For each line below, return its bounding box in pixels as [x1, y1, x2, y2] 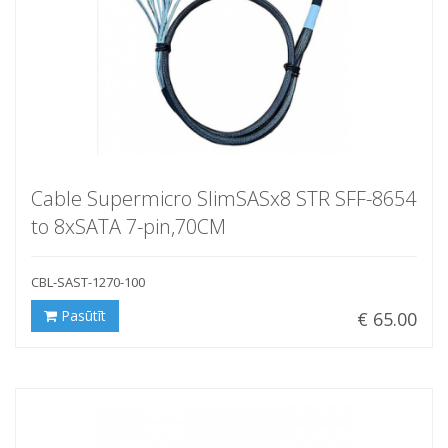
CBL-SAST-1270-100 [31, 272, 145, 291]
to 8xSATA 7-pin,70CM [31, 212, 226, 240]
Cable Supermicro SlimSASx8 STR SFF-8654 [31, 184, 416, 212]
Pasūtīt [57, 305, 106, 325]
